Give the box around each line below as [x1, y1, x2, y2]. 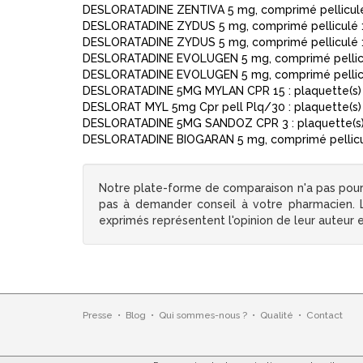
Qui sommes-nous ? [159, 310, 247, 321]
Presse [83, 310, 113, 321]
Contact [306, 310, 343, 321]
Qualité [260, 310, 293, 321]
